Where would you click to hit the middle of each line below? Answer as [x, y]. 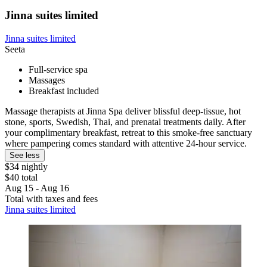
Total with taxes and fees [51, 198]
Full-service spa [58, 69]
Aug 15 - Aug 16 [37, 188]
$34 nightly [26, 166]
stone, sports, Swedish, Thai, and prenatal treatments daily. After [125, 122]
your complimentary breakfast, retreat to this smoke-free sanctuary [128, 132]
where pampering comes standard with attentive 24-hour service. [126, 143]
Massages [47, 80]
